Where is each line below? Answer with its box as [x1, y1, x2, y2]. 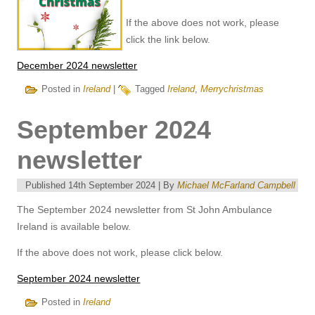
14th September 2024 [68, 179, 156, 191]
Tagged [135, 84, 165, 95]
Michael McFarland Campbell [177, 179, 296, 191]
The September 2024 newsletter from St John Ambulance [17, 203, 273, 215]
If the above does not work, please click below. [17, 246, 224, 258]
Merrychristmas [200, 84, 264, 95]
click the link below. [126, 33, 211, 45]
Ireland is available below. [17, 220, 131, 232]
